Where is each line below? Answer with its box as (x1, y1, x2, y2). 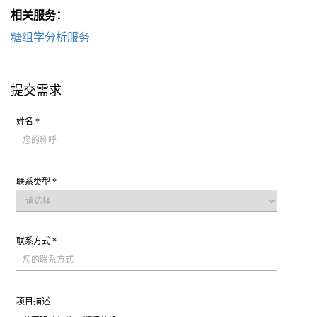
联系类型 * (16, 176, 57, 187)
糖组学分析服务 (11, 31, 90, 43)
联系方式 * (16, 236, 57, 247)
